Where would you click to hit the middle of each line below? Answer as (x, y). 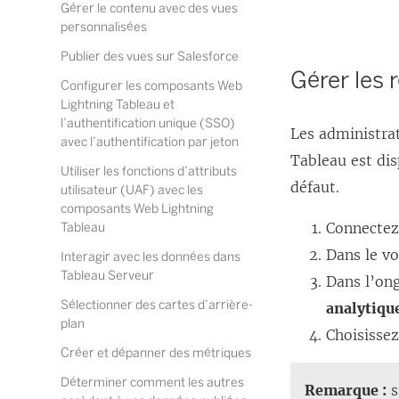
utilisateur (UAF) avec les (132, 190)
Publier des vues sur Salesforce (150, 57)
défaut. (315, 187)
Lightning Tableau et (118, 105)
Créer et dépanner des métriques (156, 353)
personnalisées (104, 27)
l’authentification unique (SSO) (148, 123)
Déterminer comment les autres (152, 383)
